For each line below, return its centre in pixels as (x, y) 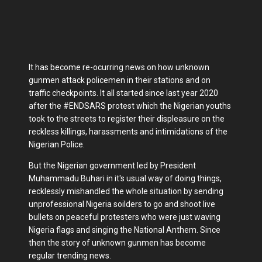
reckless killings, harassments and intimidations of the (128, 131)
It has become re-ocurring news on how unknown (119, 67)
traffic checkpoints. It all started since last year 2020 (123, 93)
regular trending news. (70, 255)
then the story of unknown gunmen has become (118, 242)
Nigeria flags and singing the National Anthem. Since (125, 230)
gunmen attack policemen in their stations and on (120, 80)
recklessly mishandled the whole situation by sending (126, 191)
